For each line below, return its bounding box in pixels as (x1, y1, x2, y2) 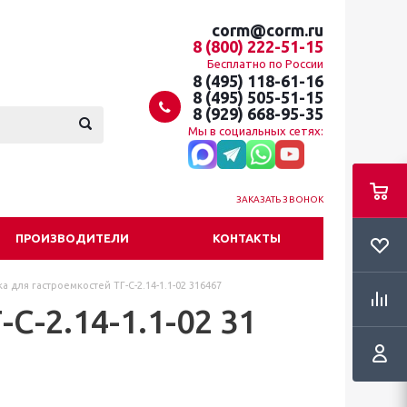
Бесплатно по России (207, 57, 323, 70)
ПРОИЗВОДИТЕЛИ (15, 232, 129, 244)
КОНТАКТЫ (213, 232, 281, 244)
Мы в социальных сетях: (188, 124, 323, 137)
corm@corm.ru (212, 21, 323, 39)
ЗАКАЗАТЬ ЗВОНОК (235, 194, 323, 204)
